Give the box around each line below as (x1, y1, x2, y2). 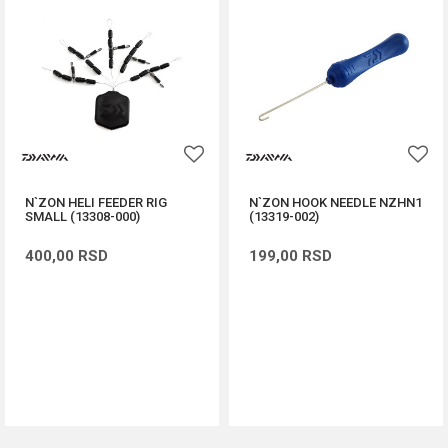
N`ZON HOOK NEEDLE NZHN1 (249, 195, 422, 210)
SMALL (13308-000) (25, 209, 140, 224)
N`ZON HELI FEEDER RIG (25, 195, 167, 210)
